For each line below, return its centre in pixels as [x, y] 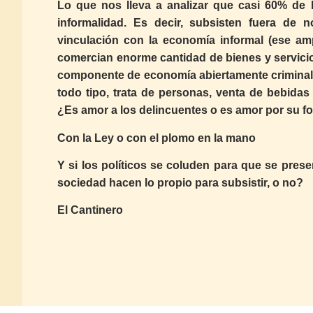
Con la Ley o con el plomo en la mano [156, 138]
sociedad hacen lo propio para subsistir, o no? [180, 182]
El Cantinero [90, 210]
